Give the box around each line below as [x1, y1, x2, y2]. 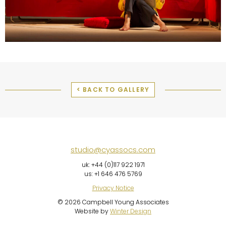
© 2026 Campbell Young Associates [57, 198, 169, 206]
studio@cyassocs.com [71, 144, 155, 155]
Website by [75, 207, 110, 215]
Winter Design [110, 207, 151, 215]
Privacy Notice [92, 184, 134, 192]
